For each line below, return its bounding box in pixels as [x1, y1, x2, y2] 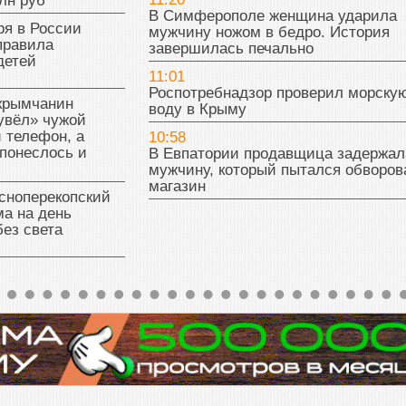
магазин [148, 178, 206, 196]
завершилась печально [148, 40, 314, 58]
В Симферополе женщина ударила [148, 7, 397, 25]
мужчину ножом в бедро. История [148, 24, 390, 42]
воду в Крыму [148, 101, 246, 119]
